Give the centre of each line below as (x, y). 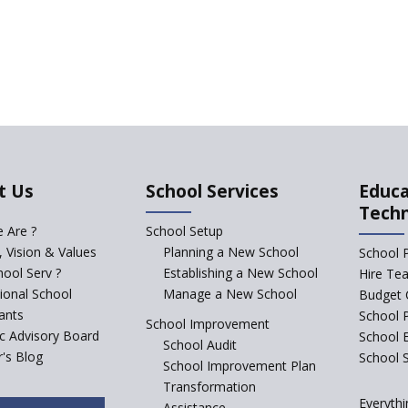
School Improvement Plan (240, 365)
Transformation (210, 386)
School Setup (184, 230)
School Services (212, 191)
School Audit (200, 344)
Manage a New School (230, 293)
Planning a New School (231, 251)
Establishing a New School (241, 272)
